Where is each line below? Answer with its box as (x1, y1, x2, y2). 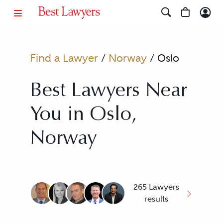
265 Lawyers (133, 182, 180, 192)
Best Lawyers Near (29, 82, 187, 102)
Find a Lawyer (29, 52, 98, 64)
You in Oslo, (29, 106, 137, 125)
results (144, 194, 169, 204)
